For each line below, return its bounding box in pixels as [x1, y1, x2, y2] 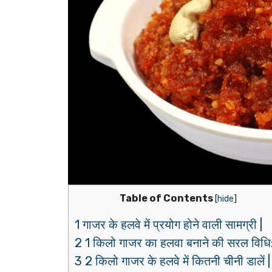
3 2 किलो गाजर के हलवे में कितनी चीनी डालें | [75, 254, 270, 269]
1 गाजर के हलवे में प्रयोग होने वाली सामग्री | [75, 217, 262, 233]
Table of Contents [120, 192, 213, 205]
